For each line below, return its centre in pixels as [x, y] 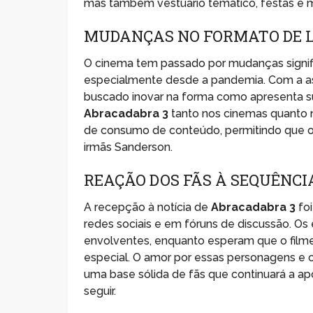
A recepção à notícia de [148, 207]
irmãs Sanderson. [129, 147]
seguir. [100, 291]
